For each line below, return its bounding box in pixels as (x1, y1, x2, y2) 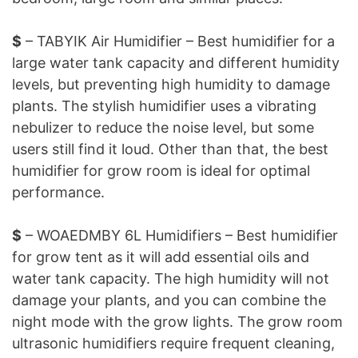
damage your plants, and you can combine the (12, 292, 326, 309)
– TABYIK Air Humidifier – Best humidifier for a (22, 33, 335, 50)
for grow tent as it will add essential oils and (12, 249, 309, 266)
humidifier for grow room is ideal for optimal (12, 162, 310, 180)
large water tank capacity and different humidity (12, 54, 340, 72)
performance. (12, 184, 105, 201)
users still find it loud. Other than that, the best (12, 141, 328, 158)
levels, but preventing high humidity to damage (12, 76, 330, 93)
